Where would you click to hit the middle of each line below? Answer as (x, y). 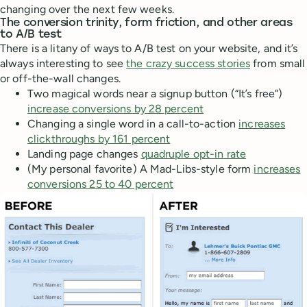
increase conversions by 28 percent (116, 109)
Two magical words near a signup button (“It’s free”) (155, 94)
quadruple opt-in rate (194, 154)
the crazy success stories (188, 64)
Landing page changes (84, 154)
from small (278, 64)
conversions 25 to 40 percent (101, 184)
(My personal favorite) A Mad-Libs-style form (141, 169)
